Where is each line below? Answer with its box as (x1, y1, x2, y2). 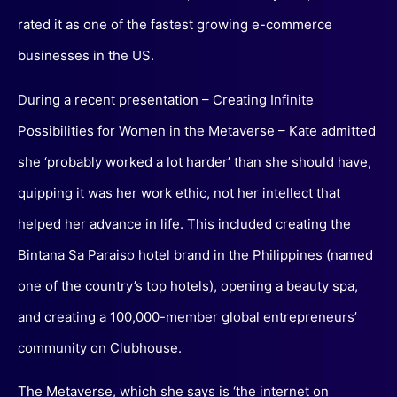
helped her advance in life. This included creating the (18, 214, 351, 232)
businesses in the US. (18, 47, 154, 65)
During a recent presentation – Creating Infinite (18, 90, 314, 108)
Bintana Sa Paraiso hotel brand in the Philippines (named (18, 245, 373, 263)
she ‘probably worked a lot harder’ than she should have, (18, 152, 371, 170)
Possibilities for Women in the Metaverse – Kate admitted (18, 121, 376, 139)
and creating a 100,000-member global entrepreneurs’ (18, 307, 357, 325)
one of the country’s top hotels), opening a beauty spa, (18, 276, 358, 294)
